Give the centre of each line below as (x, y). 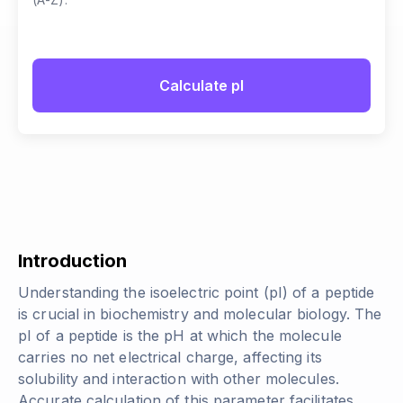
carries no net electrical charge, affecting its (170, 357)
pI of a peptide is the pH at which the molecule (180, 336)
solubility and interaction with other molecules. (179, 379)
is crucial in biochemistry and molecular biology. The (200, 314)
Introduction (72, 261)
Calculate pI (201, 85)
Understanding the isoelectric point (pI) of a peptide (197, 292)
